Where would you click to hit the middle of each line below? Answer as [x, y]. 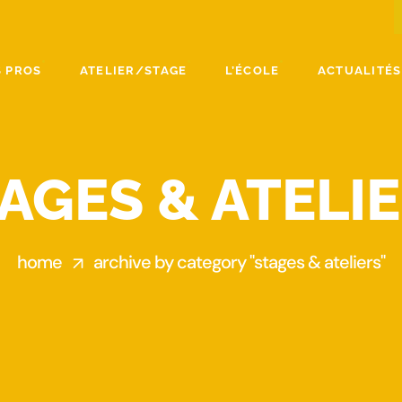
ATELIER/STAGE [133, 70]
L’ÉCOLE [252, 70]
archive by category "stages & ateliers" [239, 262]
